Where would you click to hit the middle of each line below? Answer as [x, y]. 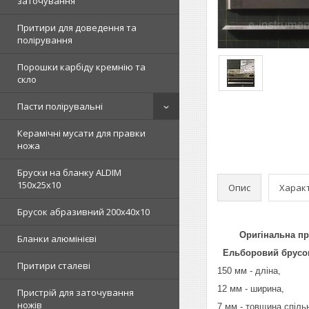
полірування [45, 40]
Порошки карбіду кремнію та [81, 67]
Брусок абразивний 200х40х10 [83, 212]
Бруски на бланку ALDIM [69, 172]
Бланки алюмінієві [57, 239]
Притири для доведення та [77, 28]
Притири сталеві [54, 266]
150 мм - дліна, [249, 271]
